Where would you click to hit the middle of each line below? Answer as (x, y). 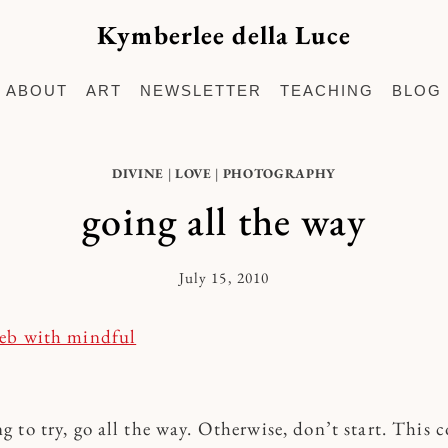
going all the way (224, 220)
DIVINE (138, 173)
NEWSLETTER (201, 90)
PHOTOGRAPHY (279, 173)
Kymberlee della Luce (224, 35)
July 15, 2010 (224, 277)
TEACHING (327, 90)
